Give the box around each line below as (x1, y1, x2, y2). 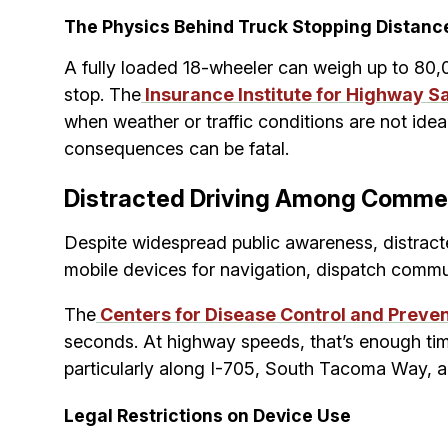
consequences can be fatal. (64, 137, 289, 159)
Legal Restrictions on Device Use (64, 404, 351, 426)
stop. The (64, 83, 141, 105)
